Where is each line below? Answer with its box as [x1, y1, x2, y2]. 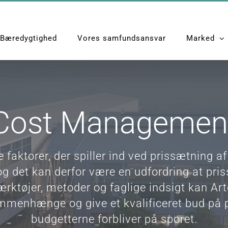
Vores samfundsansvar [77, 33, 166, 43]
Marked [186, 33, 215, 43]
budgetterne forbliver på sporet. [31, 213, 197, 225]
